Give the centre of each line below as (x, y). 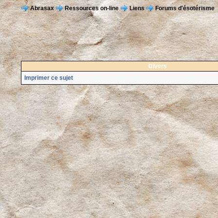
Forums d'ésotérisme (184, 8)
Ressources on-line (91, 8)
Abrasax (42, 8)
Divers (158, 66)
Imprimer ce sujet (48, 78)
